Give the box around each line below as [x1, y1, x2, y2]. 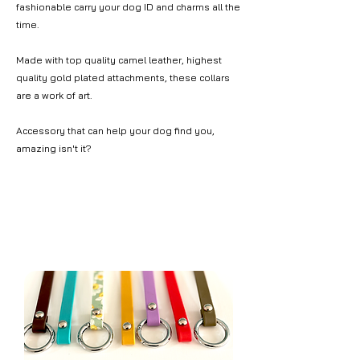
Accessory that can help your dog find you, [16, 125, 215, 137]
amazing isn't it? [16, 142, 92, 155]
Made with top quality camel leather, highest [16, 54, 222, 67]
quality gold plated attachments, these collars [16, 72, 230, 84]
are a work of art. [16, 89, 92, 102]
